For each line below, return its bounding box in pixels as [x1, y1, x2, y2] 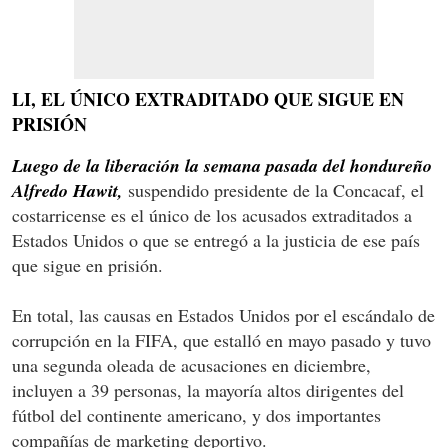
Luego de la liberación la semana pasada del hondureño [12, 152, 432, 178]
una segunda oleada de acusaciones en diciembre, [12, 352, 371, 377]
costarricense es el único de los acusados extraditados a [12, 202, 412, 227]
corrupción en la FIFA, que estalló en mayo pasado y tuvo [12, 327, 431, 352]
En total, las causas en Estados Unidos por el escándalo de [12, 302, 435, 327]
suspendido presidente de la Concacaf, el [123, 177, 424, 202]
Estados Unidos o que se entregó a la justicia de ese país [12, 227, 420, 252]
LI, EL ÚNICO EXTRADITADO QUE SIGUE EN [12, 85, 404, 112]
